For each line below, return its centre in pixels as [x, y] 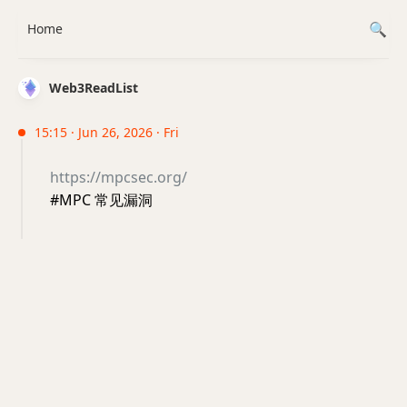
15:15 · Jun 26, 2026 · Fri [107, 132]
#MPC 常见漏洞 [101, 200]
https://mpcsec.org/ [119, 177]
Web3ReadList [94, 88]
